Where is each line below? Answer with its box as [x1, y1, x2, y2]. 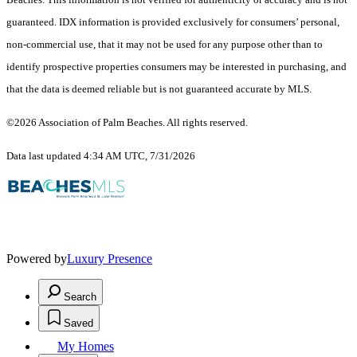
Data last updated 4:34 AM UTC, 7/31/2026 [6, 150, 195, 163]
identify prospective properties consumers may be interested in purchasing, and [6, 61, 347, 73]
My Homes [57, 339, 114, 354]
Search [64, 291, 96, 304]
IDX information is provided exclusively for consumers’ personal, [59, 16, 339, 29]
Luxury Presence [67, 252, 152, 266]
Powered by [6, 252, 67, 266]
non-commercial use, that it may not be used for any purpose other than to [6, 38, 323, 51]
